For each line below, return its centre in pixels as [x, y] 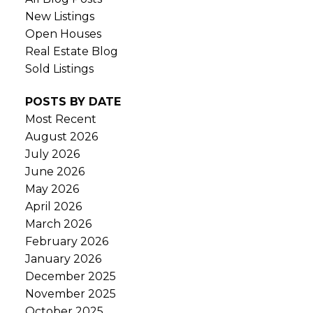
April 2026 [53, 207]
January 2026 [63, 259]
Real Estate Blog [71, 51]
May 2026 [52, 189]
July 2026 [52, 154]
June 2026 [54, 172]
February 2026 [66, 242]
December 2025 [70, 277]
